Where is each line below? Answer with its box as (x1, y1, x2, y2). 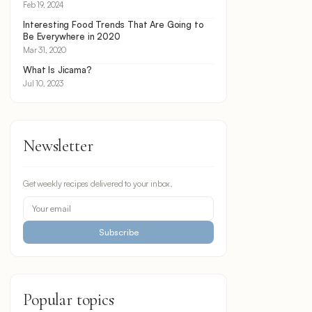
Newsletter (23, 136, 93, 156)
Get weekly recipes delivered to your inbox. (23, 178, 173, 189)
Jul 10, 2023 (23, 79, 64, 88)
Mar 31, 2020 (23, 45, 68, 55)
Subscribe (98, 226, 139, 237)
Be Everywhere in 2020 (23, 31, 120, 42)
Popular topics (23, 290, 114, 310)
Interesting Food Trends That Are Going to (23, 19, 204, 30)
